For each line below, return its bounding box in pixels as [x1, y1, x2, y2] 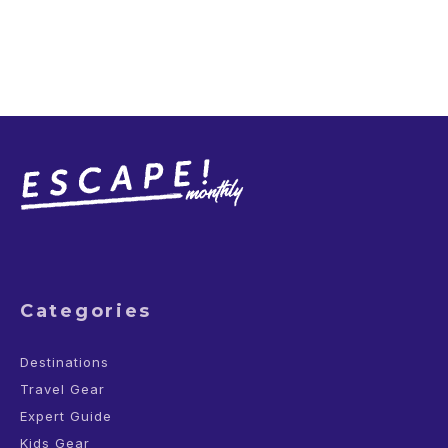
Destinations [20, 354, 109, 370]
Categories [20, 300, 152, 322]
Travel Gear [20, 381, 105, 397]
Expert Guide [20, 408, 112, 424]
